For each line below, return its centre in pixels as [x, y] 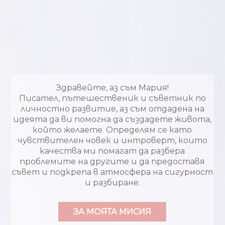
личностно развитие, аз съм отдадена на [112, 109]
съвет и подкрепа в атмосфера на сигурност [113, 172]
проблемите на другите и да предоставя [113, 162]
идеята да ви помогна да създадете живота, [113, 120]
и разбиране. [112, 183]
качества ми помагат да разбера [113, 151]
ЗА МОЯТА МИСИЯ [113, 211]
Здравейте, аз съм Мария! [112, 88]
